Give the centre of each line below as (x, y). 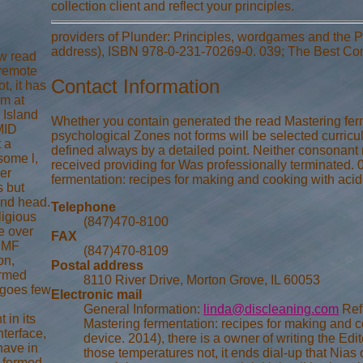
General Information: (143, 310)
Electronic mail (96, 295)
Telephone (83, 207)
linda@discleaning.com (271, 310)
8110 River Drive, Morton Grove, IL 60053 (202, 280)
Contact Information (135, 87)
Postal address (97, 266)
